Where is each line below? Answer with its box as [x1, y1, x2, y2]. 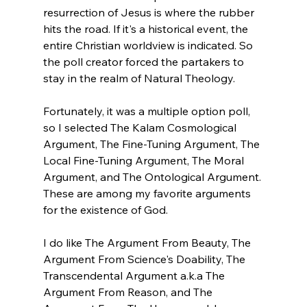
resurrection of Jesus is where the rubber [42, 5, 257, 19]
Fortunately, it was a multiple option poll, [42, 103, 253, 118]
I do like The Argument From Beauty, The [42, 235, 254, 249]
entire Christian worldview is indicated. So [42, 38, 256, 52]
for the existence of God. [42, 202, 168, 217]
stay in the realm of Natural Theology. [42, 71, 235, 85]
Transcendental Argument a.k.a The [42, 268, 228, 282]
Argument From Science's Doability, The [42, 251, 248, 266]
